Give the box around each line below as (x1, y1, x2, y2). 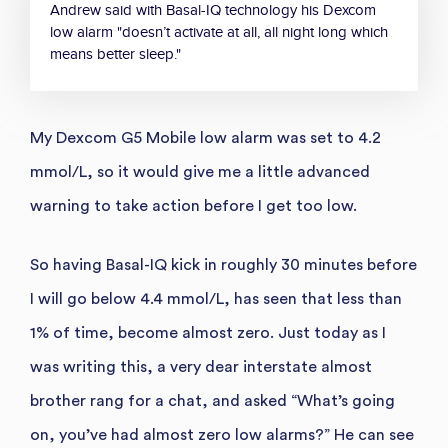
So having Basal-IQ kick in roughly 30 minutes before (30, 256, 417, 273)
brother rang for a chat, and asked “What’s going (30, 392, 395, 409)
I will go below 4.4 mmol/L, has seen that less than (30, 290, 402, 307)
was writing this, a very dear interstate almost (30, 358, 372, 375)
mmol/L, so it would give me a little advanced (30, 163, 370, 180)
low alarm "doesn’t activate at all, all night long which (50, 23, 388, 41)
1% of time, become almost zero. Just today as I (30, 324, 386, 341)
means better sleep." (50, 45, 181, 63)
